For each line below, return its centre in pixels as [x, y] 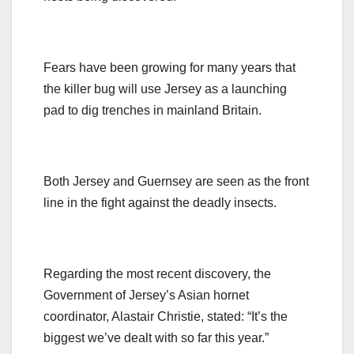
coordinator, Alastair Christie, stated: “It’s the [166, 316]
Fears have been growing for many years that [169, 67]
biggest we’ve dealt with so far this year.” [156, 337]
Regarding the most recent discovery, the [157, 273]
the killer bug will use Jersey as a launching [165, 88]
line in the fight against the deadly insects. [160, 202]
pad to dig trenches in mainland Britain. [153, 110]
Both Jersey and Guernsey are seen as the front [176, 181]
